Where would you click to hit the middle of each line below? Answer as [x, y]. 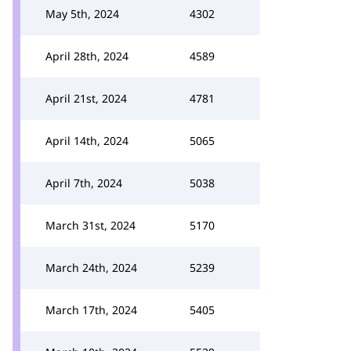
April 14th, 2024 [87, 141]
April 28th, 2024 [87, 56]
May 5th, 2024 [82, 14]
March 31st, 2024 [90, 225]
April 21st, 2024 [86, 98]
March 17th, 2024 [91, 310]
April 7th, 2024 [84, 183]
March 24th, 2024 [91, 268]
